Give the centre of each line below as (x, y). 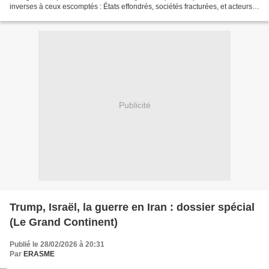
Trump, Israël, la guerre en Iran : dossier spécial (132, 207)
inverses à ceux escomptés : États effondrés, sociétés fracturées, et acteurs (131, 6)
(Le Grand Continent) (64, 222)
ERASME (39, 254)
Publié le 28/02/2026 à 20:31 (57, 244)
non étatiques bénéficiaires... (56, 16)
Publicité (134, 105)
